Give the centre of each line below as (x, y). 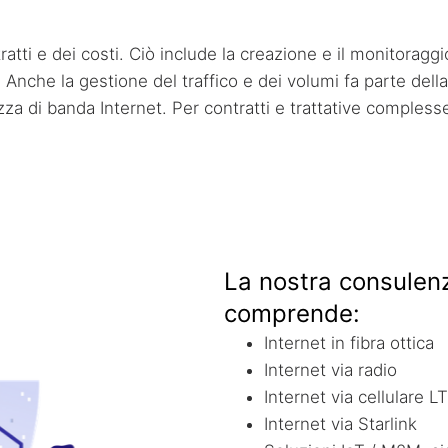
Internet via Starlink (340, 423)
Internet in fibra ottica (349, 342)
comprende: (292, 313)
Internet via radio (330, 369)
